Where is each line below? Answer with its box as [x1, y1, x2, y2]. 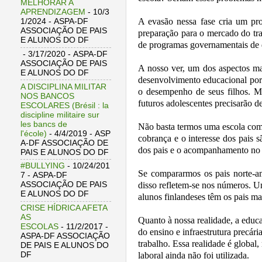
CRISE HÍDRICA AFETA [20, 204, 107, 213]
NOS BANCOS [20, 91, 74, 101]
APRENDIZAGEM [20, 8, 85, 17]
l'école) [20, 129, 47, 138]
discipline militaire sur [20, 110, 99, 119]
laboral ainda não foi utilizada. [138, 250, 249, 261]
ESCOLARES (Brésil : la [20, 101, 109, 110]
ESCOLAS [20, 222, 58, 232]
